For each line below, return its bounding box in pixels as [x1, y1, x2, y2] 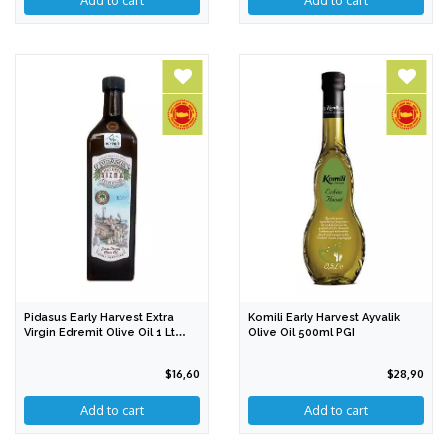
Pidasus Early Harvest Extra [24, 311, 174, 325]
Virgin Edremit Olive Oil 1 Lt [24, 326, 175, 340]
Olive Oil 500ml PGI [248, 326, 355, 340]
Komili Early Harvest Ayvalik [248, 311, 400, 325]
